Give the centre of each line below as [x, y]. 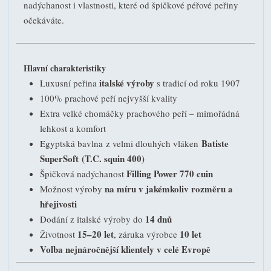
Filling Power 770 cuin [170, 174]
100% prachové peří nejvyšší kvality [110, 98]
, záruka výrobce [147, 234]
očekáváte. [44, 20]
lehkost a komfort [73, 129]
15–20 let [96, 234]
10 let [191, 234]
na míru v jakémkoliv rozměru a [169, 189]
